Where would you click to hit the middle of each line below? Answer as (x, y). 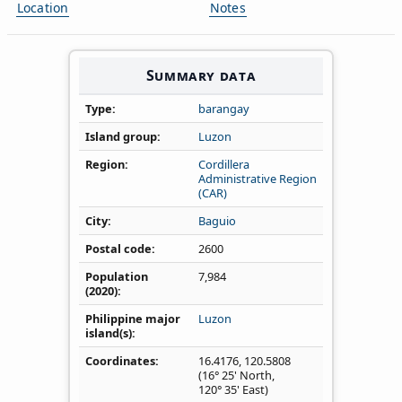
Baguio (217, 220)
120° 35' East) (233, 389)
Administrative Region (258, 178)
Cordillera (224, 164)
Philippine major (133, 318)
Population (117, 276)
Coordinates (120, 360)
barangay (224, 108)
